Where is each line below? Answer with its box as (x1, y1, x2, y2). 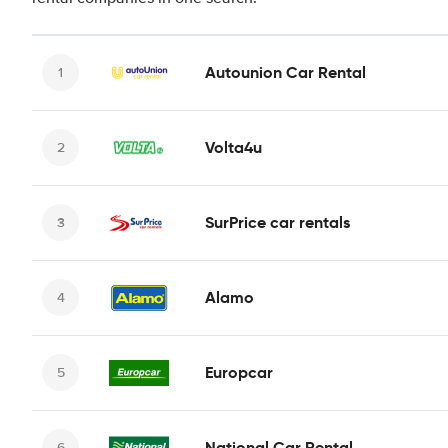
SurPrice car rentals (205, 211, 350, 233)
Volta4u (205, 136, 262, 158)
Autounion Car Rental (205, 61, 366, 83)
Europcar (205, 361, 273, 383)
